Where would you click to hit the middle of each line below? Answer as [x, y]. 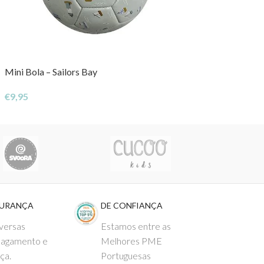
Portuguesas [126, 256]
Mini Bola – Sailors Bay [51, 72]
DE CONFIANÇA [131, 206]
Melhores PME [131, 241]
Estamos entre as [136, 226]
